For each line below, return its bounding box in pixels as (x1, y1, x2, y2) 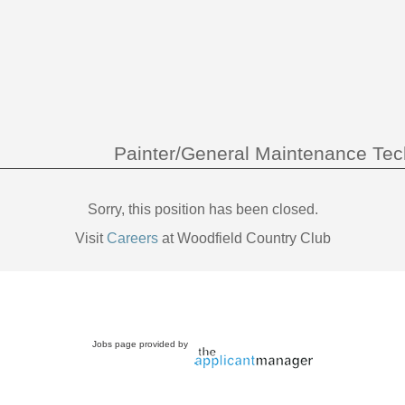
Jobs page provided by (92, 338, 191, 349)
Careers (106, 230, 158, 246)
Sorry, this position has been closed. (87, 201, 318, 217)
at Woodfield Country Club (157, 230, 331, 246)
